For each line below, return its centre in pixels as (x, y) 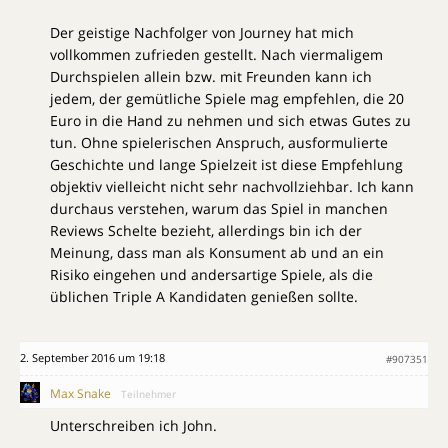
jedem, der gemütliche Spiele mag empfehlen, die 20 (227, 99)
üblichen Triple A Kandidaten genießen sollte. (204, 297)
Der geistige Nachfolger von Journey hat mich (202, 33)
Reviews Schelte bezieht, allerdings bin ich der (206, 231)
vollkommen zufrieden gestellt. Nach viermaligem (216, 55)
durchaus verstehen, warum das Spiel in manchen (219, 209)
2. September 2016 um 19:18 (92, 358)
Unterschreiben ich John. (133, 426)
